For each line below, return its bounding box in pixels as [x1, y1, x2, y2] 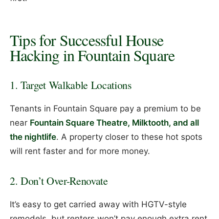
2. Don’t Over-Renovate [10, 173, 108, 188]
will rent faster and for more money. [10, 146, 150, 156]
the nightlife [10, 131, 56, 142]
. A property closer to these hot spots [56, 131, 202, 142]
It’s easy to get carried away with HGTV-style [10, 199, 187, 209]
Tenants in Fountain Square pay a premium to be [10, 103, 201, 113]
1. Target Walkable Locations [10, 77, 132, 92]
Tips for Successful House [10, 29, 164, 50]
